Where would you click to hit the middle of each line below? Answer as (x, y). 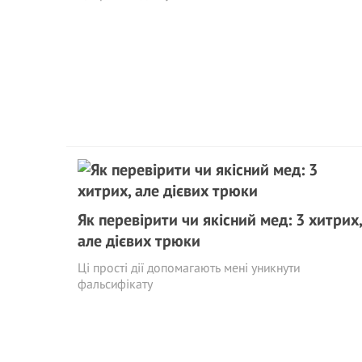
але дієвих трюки (139, 241)
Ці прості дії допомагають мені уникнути (189, 267)
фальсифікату (115, 284)
